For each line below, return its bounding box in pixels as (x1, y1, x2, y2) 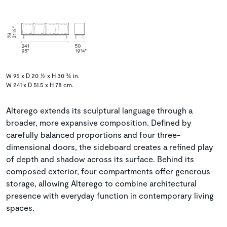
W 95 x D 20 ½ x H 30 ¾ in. (6, 72, 80, 80)
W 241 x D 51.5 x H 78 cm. (6, 81, 73, 89)
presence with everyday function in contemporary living (6, 191, 214, 201)
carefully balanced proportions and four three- (6, 130, 180, 140)
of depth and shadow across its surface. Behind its (6, 154, 194, 164)
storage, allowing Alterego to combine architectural (6, 178, 197, 188)
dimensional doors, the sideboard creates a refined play (6, 142, 213, 152)
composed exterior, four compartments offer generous (6, 166, 210, 176)
